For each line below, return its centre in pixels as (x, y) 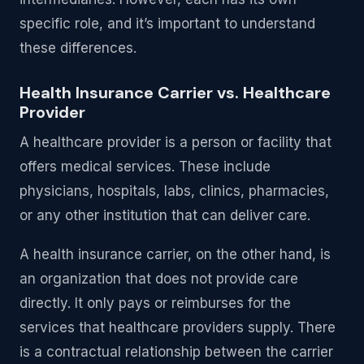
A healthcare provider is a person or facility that (175, 143)
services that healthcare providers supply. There (178, 328)
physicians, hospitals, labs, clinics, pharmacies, (174, 191)
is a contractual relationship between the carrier (176, 352)
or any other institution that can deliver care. (165, 216)
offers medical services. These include (145, 167)
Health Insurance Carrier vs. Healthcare (175, 93)
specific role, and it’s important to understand (167, 24)
